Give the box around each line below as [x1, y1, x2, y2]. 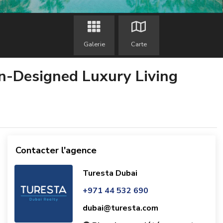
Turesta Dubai [82, 167, 137, 179]
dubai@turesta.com [82, 202, 158, 214]
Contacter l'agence [15, 144, 97, 156]
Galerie [83, 39, 105, 49]
